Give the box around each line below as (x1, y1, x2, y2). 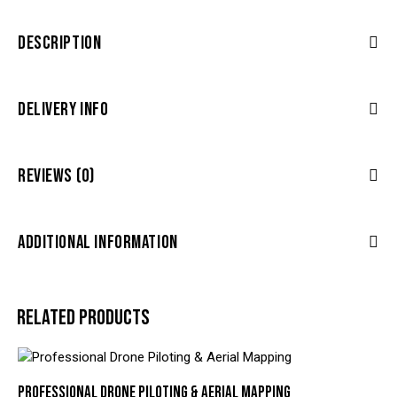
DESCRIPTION (18, 31, 102, 54)
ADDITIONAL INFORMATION (18, 230, 178, 253)
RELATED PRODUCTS (17, 304, 150, 331)
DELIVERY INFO (18, 97, 109, 121)
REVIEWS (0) (18, 164, 95, 187)
